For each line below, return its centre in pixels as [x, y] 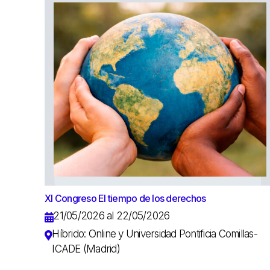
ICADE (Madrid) [86, 249]
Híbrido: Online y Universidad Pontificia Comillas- [155, 234]
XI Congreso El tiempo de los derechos [125, 199]
